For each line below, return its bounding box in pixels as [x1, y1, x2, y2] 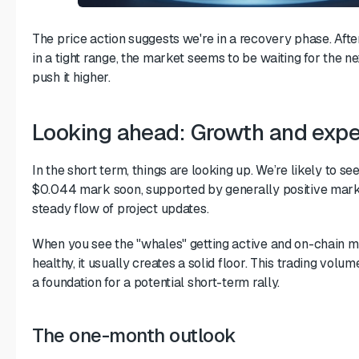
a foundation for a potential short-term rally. [32, 273, 280, 291]
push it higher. [32, 68, 111, 86]
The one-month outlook [32, 322, 236, 348]
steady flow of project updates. [32, 200, 209, 217]
